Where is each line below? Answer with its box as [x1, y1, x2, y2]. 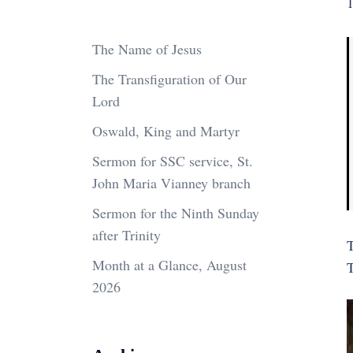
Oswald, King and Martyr [92, 121, 240, 140]
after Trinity [92, 225, 161, 244]
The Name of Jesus [92, 39, 202, 58]
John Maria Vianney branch [92, 173, 251, 192]
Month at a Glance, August [92, 255, 247, 274]
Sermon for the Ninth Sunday [92, 203, 259, 222]
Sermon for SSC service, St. [92, 151, 253, 170]
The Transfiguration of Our [92, 69, 247, 88]
